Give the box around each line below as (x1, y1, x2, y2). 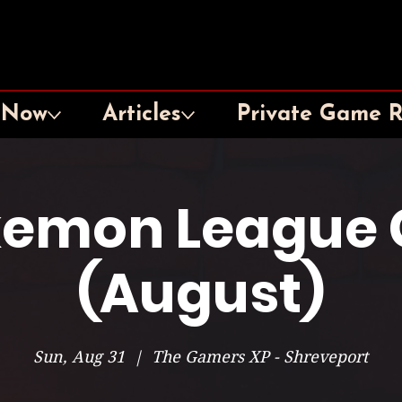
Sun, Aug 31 (33, 347, 126, 366)
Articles (102, 103, 182, 126)
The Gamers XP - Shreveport (152, 347, 369, 366)
